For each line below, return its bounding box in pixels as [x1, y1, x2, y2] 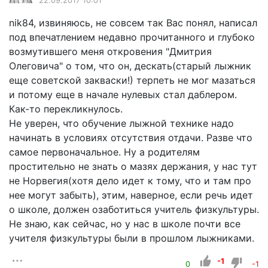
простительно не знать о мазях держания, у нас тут [9, 160, 257, 172]
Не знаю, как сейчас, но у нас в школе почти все [9, 217, 240, 230]
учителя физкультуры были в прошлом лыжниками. [9, 232, 254, 244]
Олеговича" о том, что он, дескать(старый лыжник [9, 59, 251, 72]
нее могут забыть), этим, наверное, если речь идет [9, 188, 253, 201]
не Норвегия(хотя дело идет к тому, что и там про [9, 174, 251, 187]
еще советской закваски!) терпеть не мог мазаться [9, 74, 255, 86]
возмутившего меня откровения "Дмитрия [9, 45, 212, 57]
